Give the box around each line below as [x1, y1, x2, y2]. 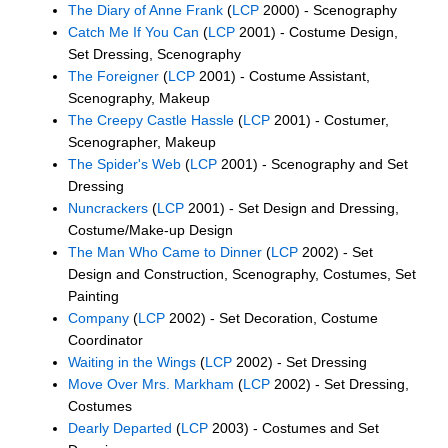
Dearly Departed [68, 419, 172, 436]
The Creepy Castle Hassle [68, 111, 234, 128]
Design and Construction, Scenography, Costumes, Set [68, 265, 416, 282]
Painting [68, 287, 119, 304]
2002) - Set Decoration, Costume [165, 309, 378, 326]
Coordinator [68, 331, 143, 348]
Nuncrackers [68, 199, 148, 216]
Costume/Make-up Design [68, 221, 233, 238]
